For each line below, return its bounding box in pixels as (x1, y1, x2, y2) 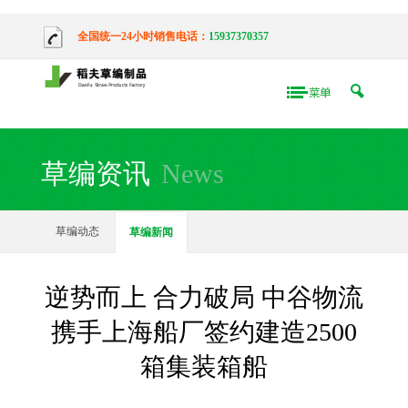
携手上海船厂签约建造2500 (50, 318, 357, 346)
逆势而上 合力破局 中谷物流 (44, 283, 363, 311)
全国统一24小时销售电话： (76, 29, 209, 43)
